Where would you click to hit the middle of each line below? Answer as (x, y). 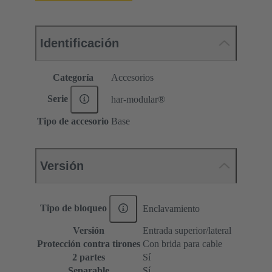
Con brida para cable (182, 244)
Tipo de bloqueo (75, 208)
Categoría (73, 78)
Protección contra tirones (89, 244)
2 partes (89, 257)
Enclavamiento (171, 209)
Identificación (80, 43)
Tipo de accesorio (73, 121)
